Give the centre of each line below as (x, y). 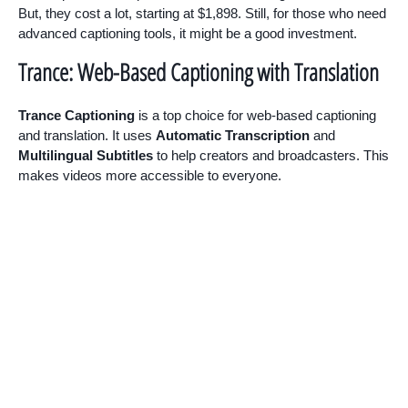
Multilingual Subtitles (86, 155)
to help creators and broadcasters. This (271, 155)
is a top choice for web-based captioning (255, 115)
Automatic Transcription (233, 135)
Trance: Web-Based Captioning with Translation (199, 71)
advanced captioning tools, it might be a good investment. (188, 33)
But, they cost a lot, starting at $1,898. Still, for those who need (202, 13)
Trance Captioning (76, 115)
